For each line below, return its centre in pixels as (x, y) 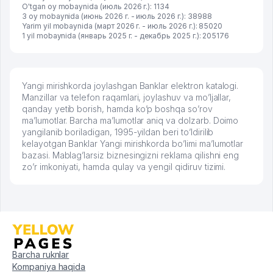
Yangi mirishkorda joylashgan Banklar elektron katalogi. (130, 86)
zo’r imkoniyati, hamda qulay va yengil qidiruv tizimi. (124, 167)
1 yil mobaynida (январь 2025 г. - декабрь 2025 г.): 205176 (126, 36)
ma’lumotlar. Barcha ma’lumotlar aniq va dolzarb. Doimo (130, 121)
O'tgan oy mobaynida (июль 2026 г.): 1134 (96, 7)
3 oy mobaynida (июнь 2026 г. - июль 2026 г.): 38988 (117, 16)
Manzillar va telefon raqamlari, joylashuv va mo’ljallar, (127, 97)
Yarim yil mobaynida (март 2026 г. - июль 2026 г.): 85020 (122, 26)
